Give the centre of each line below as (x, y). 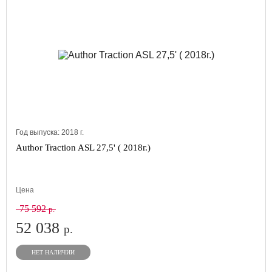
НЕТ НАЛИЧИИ (53, 252)
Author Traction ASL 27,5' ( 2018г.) (83, 148)
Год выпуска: (39, 132)
